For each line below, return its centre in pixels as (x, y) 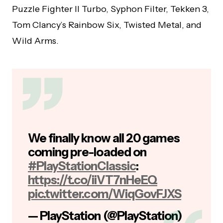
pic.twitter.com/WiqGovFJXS (105, 194)
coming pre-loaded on (87, 152)
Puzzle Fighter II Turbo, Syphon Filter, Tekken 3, (111, 9)
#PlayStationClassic (82, 166)
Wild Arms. (35, 41)
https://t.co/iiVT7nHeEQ (93, 180)
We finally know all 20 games (104, 138)
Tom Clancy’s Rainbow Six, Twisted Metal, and (107, 25)
